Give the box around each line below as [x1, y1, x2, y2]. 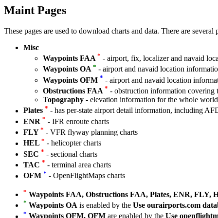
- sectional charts [44, 149, 97, 158]
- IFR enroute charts [46, 117, 109, 126]
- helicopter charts [45, 139, 101, 147]
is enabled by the [77, 201, 133, 210]
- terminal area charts [45, 161, 111, 169]
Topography [43, 95, 84, 104]
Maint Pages [4, 4, 66, 17]
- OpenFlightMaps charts [47, 171, 125, 180]
